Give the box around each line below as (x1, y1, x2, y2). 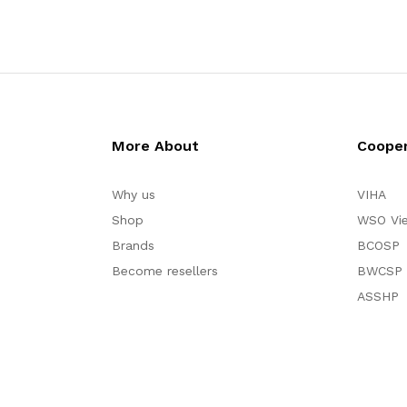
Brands (111, 238, 154, 253)
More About (111, 137, 199, 154)
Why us (111, 187, 155, 202)
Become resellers (111, 263, 218, 278)
